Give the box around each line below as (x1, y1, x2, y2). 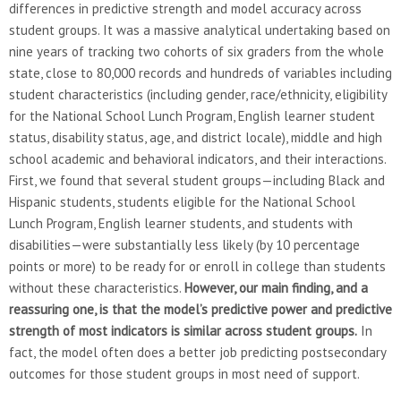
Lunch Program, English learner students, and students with (9, 214, 353, 232)
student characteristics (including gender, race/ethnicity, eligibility (9, 85, 387, 103)
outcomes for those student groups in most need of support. (9, 364, 360, 382)
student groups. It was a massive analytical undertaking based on (9, 21, 390, 38)
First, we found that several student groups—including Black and (9, 171, 385, 189)
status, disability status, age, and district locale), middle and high (9, 128, 382, 146)
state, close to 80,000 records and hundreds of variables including (9, 64, 392, 81)
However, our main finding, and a (184, 278, 368, 296)
